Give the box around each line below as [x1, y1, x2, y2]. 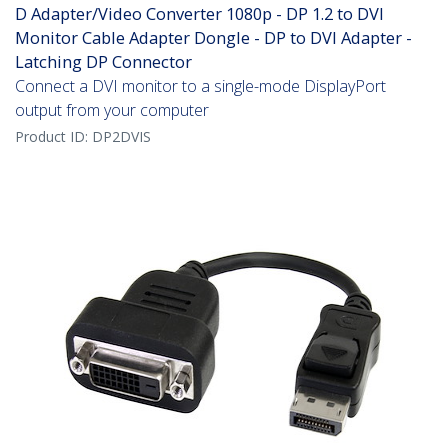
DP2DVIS [92, 127, 151, 147]
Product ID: [15, 127, 92, 147]
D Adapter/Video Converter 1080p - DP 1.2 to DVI [15, 2, 384, 26]
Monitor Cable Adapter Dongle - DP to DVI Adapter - [15, 26, 412, 50]
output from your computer [15, 99, 209, 122]
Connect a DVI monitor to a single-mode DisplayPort [15, 75, 386, 98]
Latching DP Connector [15, 50, 192, 74]
